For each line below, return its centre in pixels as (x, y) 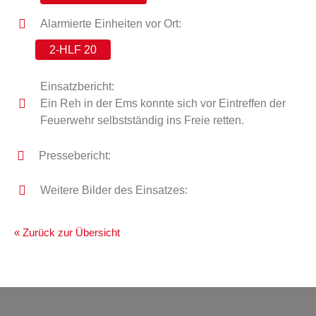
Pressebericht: (74, 156)
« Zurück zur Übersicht (67, 232)
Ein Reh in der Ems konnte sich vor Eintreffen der (163, 103)
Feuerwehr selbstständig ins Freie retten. (142, 120)
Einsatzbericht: (77, 86)
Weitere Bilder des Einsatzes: (114, 190)
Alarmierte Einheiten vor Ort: (110, 24)
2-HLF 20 (73, 50)
